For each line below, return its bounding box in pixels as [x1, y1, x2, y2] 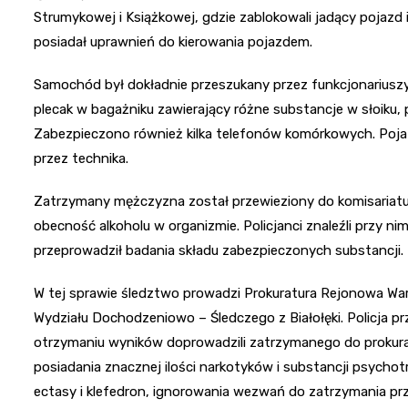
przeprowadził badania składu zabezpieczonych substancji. [34, 241, 403, 259]
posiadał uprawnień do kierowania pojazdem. [34, 33, 312, 50]
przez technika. [34, 149, 128, 167]
